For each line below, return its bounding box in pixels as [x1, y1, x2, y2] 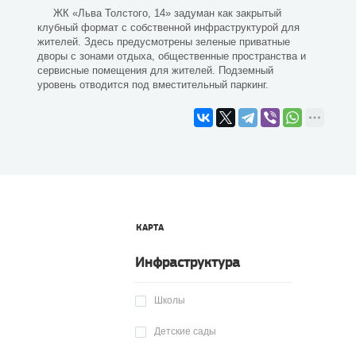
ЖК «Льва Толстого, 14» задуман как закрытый [52, 7, 281, 19]
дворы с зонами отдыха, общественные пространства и [37, 50, 306, 62]
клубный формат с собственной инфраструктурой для [37, 21, 300, 33]
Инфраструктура [135, 254, 240, 272]
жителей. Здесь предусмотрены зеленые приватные [37, 36, 290, 48]
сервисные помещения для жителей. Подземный [37, 64, 273, 76]
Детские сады [154, 326, 216, 337]
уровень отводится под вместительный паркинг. [37, 79, 269, 91]
